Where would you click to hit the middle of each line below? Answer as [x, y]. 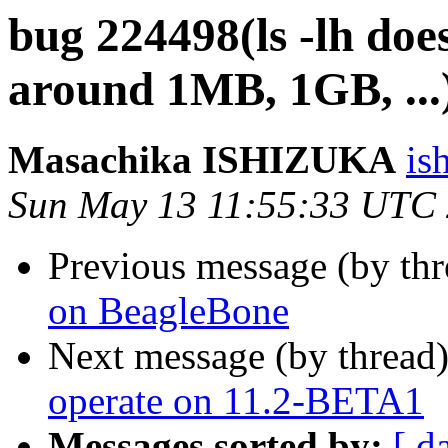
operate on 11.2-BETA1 [236, 401]
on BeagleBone [168, 311]
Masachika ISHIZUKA [202, 160]
